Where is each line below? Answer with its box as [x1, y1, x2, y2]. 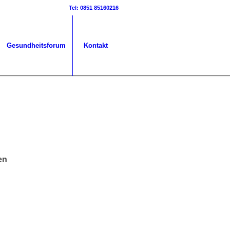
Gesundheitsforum [7, 42, 66, 49]
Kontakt [84, 42, 108, 49]
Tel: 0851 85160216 [69, 5, 119, 11]
